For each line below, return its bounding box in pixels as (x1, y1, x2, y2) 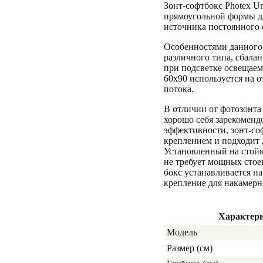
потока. (164, 84, 194, 94)
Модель (167, 227, 197, 237)
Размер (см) (167, 243, 213, 253)
